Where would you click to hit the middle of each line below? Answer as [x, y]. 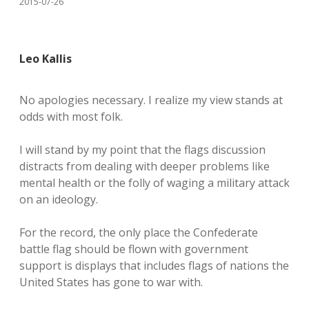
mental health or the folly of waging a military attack [154, 183]
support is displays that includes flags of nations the [154, 266]
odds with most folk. [71, 117]
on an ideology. [59, 199]
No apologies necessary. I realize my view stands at [151, 100]
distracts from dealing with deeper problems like [144, 166]
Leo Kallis [46, 59]
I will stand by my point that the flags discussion [142, 150]
